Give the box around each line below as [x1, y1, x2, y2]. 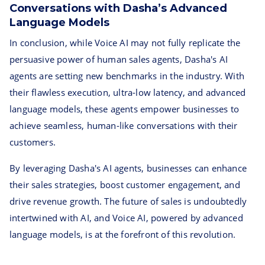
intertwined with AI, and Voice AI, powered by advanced [9, 212, 243, 224]
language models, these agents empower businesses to [9, 103, 240, 115]
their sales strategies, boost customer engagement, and [9, 179, 240, 190]
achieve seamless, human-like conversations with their [9, 119, 238, 131]
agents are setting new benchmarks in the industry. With [9, 70, 245, 82]
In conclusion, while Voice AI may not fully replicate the [9, 37, 241, 49]
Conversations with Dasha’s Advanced [9, 2, 227, 15]
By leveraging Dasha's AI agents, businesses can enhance [9, 162, 247, 174]
